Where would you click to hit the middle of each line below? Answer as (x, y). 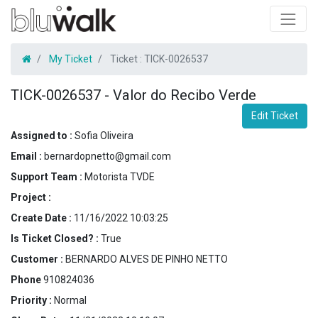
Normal (70, 300)
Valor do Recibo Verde (185, 95)
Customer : (38, 259)
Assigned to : (43, 135)
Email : (27, 156)
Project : (31, 197)
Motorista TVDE (120, 176)
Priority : (32, 300)
